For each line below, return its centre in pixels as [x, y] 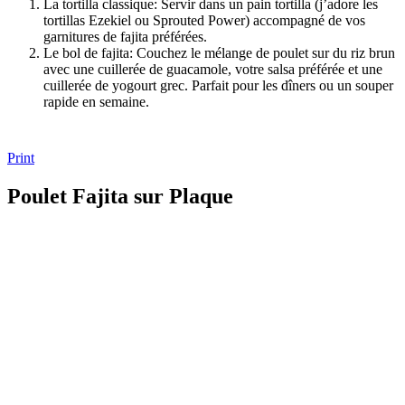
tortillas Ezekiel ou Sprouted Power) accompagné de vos [204, 20]
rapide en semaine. [96, 101]
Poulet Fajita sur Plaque [120, 196]
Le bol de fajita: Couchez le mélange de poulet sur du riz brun [219, 52]
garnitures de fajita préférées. [125, 36]
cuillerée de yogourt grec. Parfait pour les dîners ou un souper [218, 85]
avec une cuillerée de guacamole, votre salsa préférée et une [213, 69]
